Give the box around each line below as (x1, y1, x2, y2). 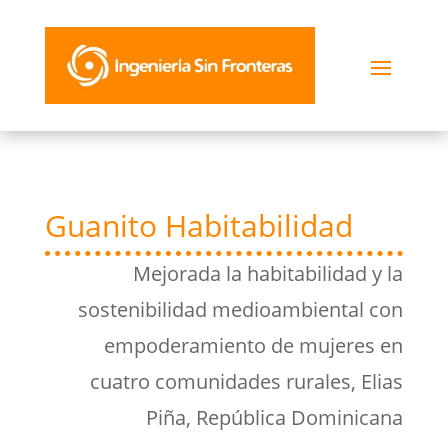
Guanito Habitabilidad (44, 205, 353, 246)
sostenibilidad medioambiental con (78, 296, 404, 323)
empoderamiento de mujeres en (104, 332, 404, 359)
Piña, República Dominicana (146, 404, 404, 431)
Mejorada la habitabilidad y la (133, 260, 404, 287)
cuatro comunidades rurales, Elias (90, 368, 404, 395)
